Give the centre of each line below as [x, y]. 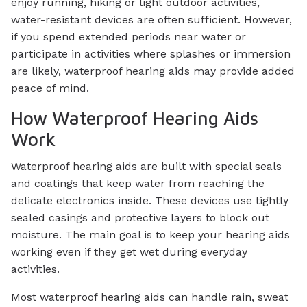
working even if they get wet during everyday [129, 252]
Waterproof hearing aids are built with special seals [146, 167]
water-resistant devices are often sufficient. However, [151, 19]
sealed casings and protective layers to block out [140, 218]
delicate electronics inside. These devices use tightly [150, 201]
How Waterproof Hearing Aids [135, 118]
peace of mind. [50, 88]
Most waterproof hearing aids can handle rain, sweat [150, 297]
